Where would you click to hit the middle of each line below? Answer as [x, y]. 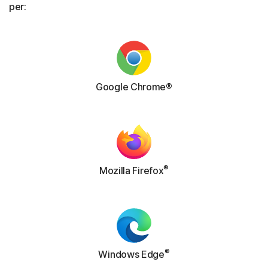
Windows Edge [131, 255]
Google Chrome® [134, 87]
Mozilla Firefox [131, 171]
